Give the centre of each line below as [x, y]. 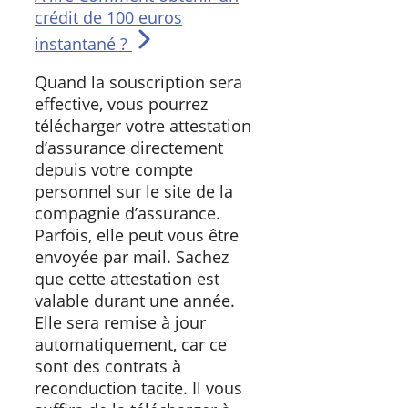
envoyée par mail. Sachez [132, 257]
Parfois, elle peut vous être [137, 235]
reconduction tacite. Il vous [138, 388]
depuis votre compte [114, 170]
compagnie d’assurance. [127, 214]
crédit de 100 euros [108, 18]
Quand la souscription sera [138, 82]
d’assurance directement [129, 148]
